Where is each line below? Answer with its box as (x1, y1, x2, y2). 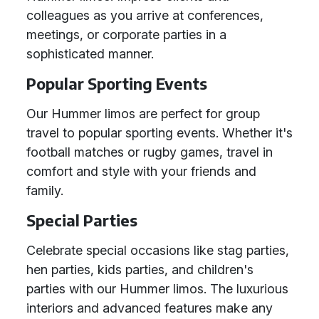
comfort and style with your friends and (26, 164, 256, 179)
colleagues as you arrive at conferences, (26, 8, 263, 23)
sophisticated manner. (26, 46, 154, 61)
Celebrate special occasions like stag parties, (26, 243, 289, 258)
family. (26, 183, 63, 198)
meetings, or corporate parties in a (26, 27, 226, 42)
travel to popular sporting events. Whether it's (26, 125, 293, 140)
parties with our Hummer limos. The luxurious (26, 281, 288, 296)
